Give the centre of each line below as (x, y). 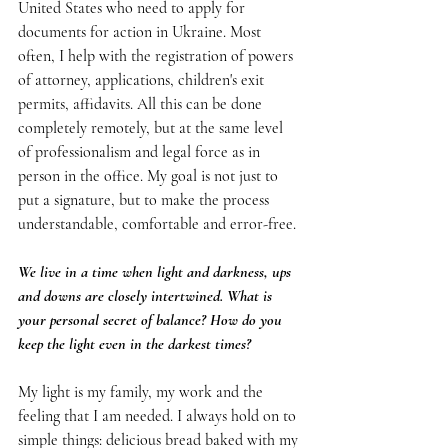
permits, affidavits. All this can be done (142, 104)
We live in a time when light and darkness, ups (156, 272)
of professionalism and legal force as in (141, 152)
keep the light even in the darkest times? (134, 344)
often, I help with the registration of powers (157, 56)
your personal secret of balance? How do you (152, 320)
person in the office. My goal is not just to (150, 176)
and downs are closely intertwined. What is (147, 296)
